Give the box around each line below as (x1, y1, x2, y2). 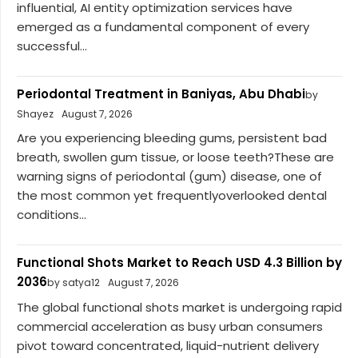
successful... (17, 37, 87, 54)
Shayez (17, 106, 54, 121)
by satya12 (47, 276, 100, 290)
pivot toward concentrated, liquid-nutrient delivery (17, 336, 319, 354)
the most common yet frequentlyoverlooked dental (17, 187, 327, 205)
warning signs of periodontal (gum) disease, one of (17, 168, 322, 185)
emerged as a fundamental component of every (17, 18, 309, 35)
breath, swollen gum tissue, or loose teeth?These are (17, 149, 334, 166)
